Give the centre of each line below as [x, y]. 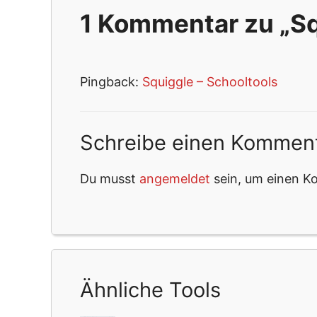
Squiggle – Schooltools [210, 82]
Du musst [110, 179]
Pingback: [111, 82]
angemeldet [175, 179]
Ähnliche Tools [150, 290]
